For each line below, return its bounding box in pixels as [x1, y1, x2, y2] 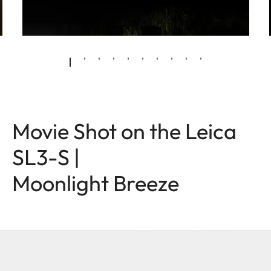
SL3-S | [12, 143, 80, 171]
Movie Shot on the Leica [12, 117, 237, 145]
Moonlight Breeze [12, 169, 179, 197]
